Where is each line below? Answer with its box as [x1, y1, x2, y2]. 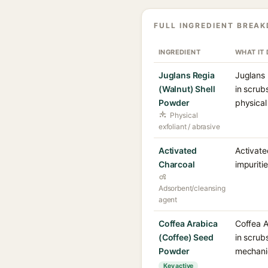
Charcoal [159, 159, 195, 169]
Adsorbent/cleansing [159, 184, 226, 193]
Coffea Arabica [159, 218, 218, 229]
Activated [159, 145, 197, 156]
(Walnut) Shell [159, 84, 215, 94]
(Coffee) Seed [159, 232, 214, 242]
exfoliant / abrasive [159, 122, 220, 131]
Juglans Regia [159, 70, 215, 80]
